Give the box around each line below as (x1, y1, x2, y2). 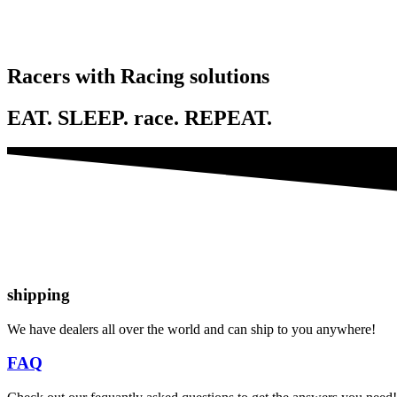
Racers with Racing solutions (7, 64, 269, 88)
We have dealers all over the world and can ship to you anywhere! (7, 321, 376, 337)
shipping (7, 284, 70, 304)
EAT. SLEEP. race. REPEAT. (7, 105, 272, 129)
